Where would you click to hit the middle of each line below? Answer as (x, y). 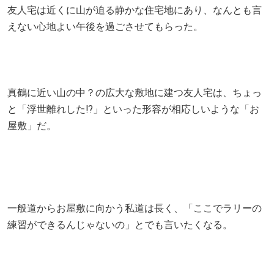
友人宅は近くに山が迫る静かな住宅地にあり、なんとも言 (135, 10)
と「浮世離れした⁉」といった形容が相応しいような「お (133, 109)
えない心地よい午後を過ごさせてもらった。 (105, 26)
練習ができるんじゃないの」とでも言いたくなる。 (120, 224)
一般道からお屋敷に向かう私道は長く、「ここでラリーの (135, 208)
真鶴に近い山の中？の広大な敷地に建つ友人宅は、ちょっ (135, 92)
